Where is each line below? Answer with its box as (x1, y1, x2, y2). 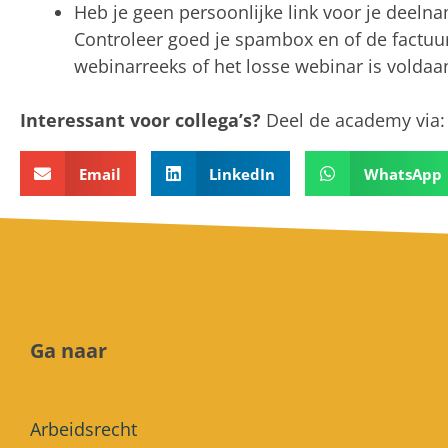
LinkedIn (209, 163, 275, 184)
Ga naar (30, 337, 107, 365)
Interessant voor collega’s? (20, 108, 261, 133)
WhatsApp (363, 163, 442, 184)
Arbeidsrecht (30, 417, 137, 442)
